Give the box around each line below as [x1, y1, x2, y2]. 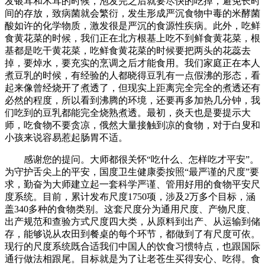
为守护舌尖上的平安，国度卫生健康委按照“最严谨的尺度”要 [5, 167, 259, 177]
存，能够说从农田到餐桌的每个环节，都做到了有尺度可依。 [5, 229, 260, 240]
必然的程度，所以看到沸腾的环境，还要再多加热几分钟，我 [5, 95, 260, 106]
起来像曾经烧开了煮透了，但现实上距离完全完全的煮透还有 [5, 83, 260, 93]
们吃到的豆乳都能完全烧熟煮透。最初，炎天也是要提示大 [5, 108, 251, 118]
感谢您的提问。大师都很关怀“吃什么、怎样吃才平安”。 [5, 154, 259, 165]
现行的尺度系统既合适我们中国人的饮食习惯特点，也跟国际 [5, 241, 260, 252]
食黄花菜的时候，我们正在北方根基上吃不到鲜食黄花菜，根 [5, 33, 260, 44]
